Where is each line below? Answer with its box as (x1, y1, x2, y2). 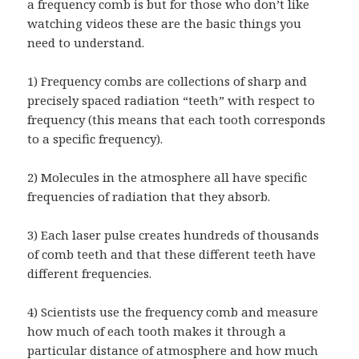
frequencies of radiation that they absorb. (27, 188, 271, 204)
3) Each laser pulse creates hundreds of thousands (27, 226, 320, 243)
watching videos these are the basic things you (27, 14, 302, 31)
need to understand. (27, 34, 145, 50)
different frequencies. (27, 264, 152, 281)
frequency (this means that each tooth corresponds (27, 111, 326, 127)
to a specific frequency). (27, 130, 163, 147)
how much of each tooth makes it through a (27, 322, 287, 339)
